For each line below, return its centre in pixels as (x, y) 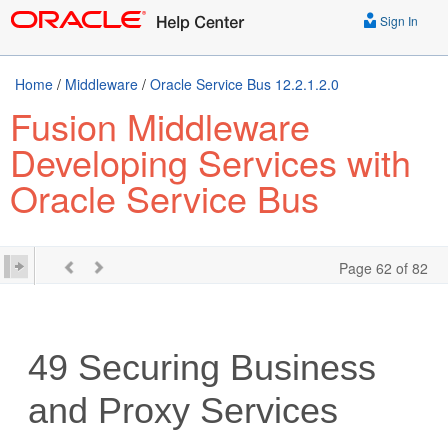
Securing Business (222, 367)
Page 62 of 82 (383, 268)
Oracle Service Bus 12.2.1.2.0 (244, 84)
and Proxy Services (183, 410)
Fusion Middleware (160, 125)
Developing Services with (210, 161)
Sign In (397, 20)
